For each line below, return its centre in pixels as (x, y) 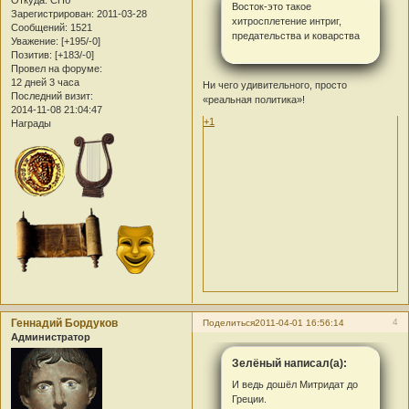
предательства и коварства (295, 35)
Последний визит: (52, 96)
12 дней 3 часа (45, 83)
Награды (31, 124)
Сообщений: (39, 28)
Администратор (51, 337)
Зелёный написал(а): (289, 363)
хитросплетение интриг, (286, 21)
